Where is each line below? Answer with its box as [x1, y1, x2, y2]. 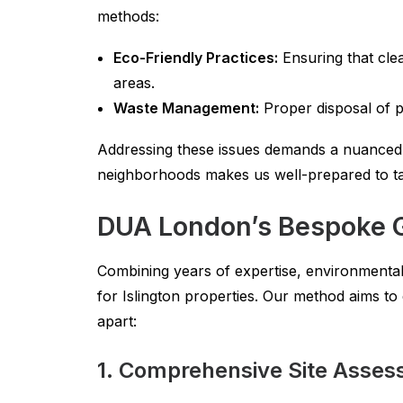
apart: [97, 312, 137, 330]
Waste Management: [113, 99, 259, 117]
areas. [113, 74, 155, 92]
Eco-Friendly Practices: [113, 49, 278, 67]
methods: [97, 7, 159, 25]
